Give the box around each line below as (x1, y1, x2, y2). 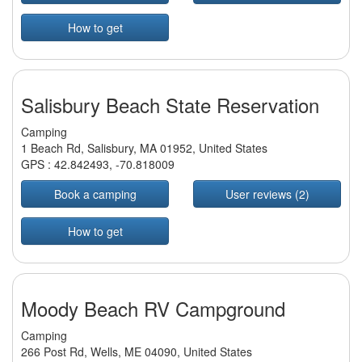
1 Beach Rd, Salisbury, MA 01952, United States (21, 140, 267, 157)
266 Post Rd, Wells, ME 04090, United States (21, 343, 252, 360)
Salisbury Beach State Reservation (21, 90, 319, 120)
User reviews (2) (225, 186, 309, 203)
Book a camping (53, 186, 137, 203)
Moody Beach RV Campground (21, 294, 285, 323)
